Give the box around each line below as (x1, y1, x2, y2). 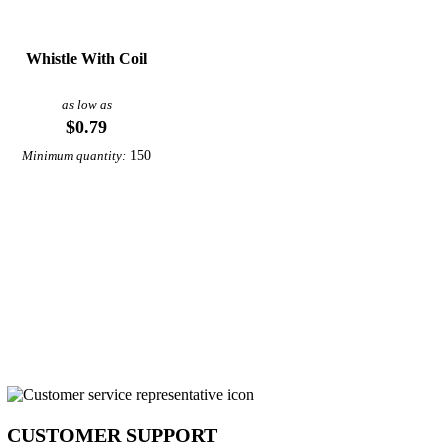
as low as (61, 97, 112, 112)
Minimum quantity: (22, 148, 127, 163)
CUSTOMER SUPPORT (6, 423, 217, 446)
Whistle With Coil (26, 49, 148, 67)
